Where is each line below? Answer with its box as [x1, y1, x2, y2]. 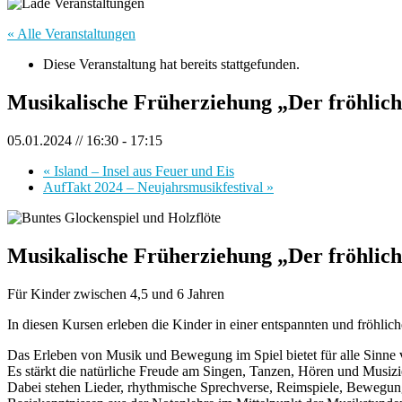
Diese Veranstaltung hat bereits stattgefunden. [43, 57, 300, 73]
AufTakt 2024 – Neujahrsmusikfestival [43, 179, 267, 196]
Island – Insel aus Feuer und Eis [50, 163, 234, 179]
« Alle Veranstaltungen [7, 26, 135, 42]
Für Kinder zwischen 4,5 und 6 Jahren [7, 285, 224, 301]
